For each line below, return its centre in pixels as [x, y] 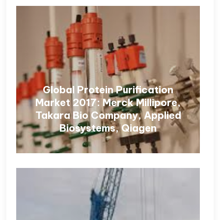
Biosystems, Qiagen [108, 128]
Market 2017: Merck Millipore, [108, 102]
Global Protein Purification [108, 90]
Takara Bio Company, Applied [108, 115]
